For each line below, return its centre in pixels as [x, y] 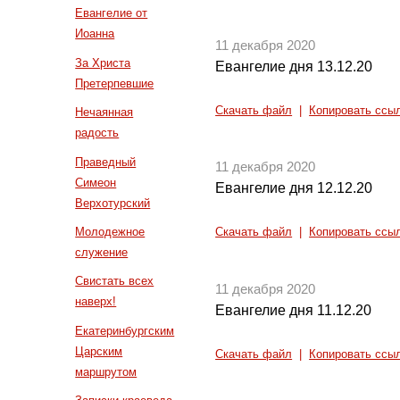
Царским [99, 351]
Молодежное [110, 231]
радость [97, 133]
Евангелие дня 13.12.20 [294, 66]
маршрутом [106, 371]
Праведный [106, 162]
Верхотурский [113, 203]
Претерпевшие [115, 83]
